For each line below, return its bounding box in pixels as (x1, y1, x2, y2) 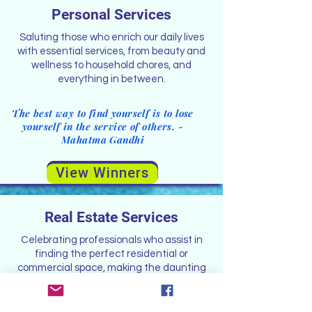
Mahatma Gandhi (61, 133, 144, 146)
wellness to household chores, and (31, 60, 192, 70)
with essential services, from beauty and (17, 46, 205, 56)
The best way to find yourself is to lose (12, 107, 194, 120)
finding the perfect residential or (35, 249, 188, 259)
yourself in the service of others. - (22, 120, 184, 133)
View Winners (56, 164, 149, 181)
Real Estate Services (45, 209, 178, 226)
